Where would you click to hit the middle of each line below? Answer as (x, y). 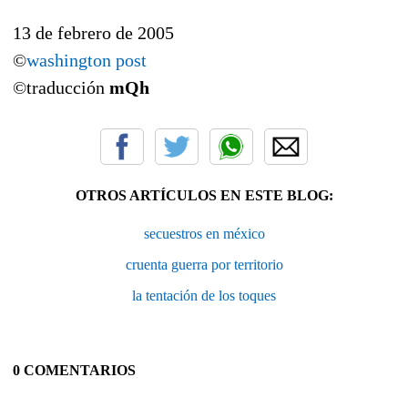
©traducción (61, 87)
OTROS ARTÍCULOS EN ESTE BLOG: (204, 195)
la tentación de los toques (204, 295)
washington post (87, 60)
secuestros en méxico (204, 233)
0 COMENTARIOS (74, 370)
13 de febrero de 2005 (93, 32)
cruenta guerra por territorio (204, 264)
